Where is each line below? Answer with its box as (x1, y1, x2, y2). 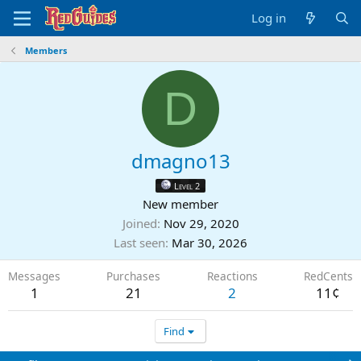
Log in (251, 10, 287, 26)
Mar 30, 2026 (172, 234, 247, 251)
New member (143, 196, 218, 212)
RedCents (303, 268, 353, 284)
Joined (122, 215, 157, 231)
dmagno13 (131, 147, 230, 174)
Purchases (106, 268, 161, 284)
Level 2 (174, 180, 200, 192)
